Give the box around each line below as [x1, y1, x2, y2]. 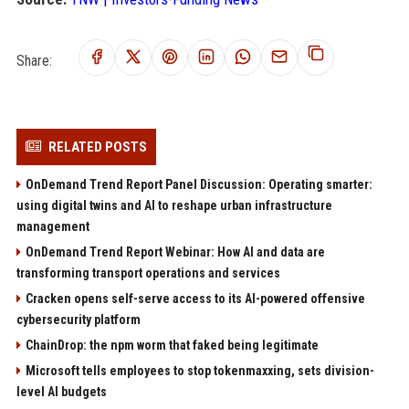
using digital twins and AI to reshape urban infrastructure [16, 198, 332, 213]
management [16, 219, 89, 234]
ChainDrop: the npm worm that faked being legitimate [25, 338, 319, 352]
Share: [16, 51, 52, 69]
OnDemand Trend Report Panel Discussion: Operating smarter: [25, 177, 372, 192]
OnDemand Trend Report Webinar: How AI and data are [25, 245, 325, 259]
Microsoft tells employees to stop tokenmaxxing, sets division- [25, 363, 374, 378]
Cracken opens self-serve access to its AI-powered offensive [25, 291, 365, 306]
